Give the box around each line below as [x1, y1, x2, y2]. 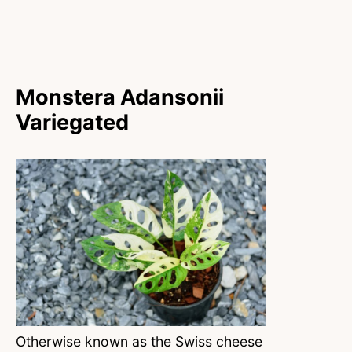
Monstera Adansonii [16, 83, 224, 110]
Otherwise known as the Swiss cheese [16, 332, 262, 350]
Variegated [16, 108, 129, 135]
